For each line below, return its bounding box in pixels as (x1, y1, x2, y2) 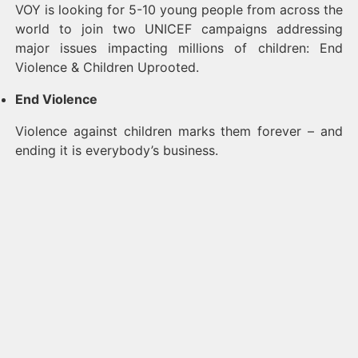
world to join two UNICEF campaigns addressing (15, 21, 343, 37)
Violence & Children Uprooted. (15, 59, 199, 75)
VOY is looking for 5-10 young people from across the (15, 2, 343, 18)
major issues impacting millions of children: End (15, 40, 343, 56)
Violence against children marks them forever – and (15, 123, 343, 139)
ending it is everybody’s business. (15, 142, 218, 158)
